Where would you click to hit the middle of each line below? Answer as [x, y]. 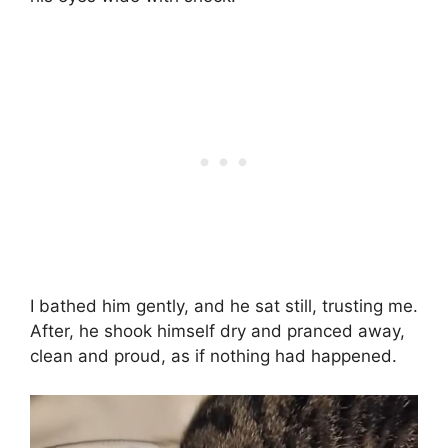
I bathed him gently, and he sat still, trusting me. [224, 306]
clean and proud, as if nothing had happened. [213, 356]
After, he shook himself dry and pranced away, [217, 331]
